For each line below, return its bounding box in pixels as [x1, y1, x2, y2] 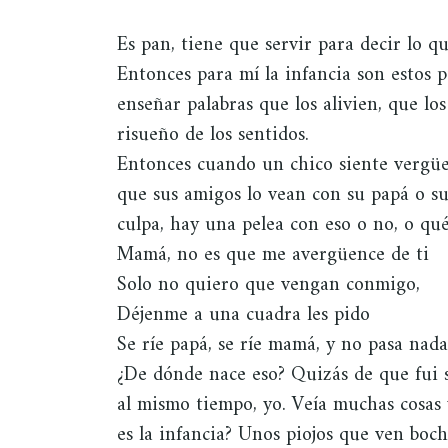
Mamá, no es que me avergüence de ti [117, 237, 429, 273]
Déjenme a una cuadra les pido [117, 297, 370, 333]
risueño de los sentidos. [117, 117, 309, 153]
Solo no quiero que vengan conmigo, [117, 267, 420, 303]
